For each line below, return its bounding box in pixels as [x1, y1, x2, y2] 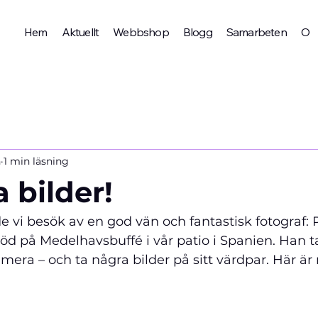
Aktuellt [61, 25, 99, 40]
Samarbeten [226, 25, 287, 40]
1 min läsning [4, 154, 69, 168]
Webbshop [113, 25, 169, 40]
